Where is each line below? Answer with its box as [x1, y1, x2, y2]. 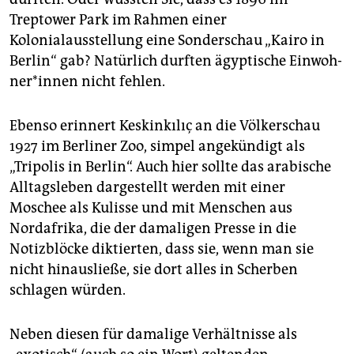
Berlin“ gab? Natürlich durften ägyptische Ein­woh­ [9, 51, 342, 70]
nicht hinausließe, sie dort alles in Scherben [9, 260, 298, 278]
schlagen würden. [9, 281, 126, 299]
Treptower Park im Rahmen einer [9, 10, 227, 28]
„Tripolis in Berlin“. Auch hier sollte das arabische [9, 157, 331, 175]
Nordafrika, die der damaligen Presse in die [9, 219, 296, 237]
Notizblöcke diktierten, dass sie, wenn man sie [9, 239, 314, 258]
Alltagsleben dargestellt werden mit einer [9, 178, 285, 196]
